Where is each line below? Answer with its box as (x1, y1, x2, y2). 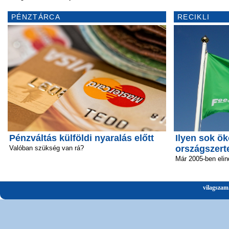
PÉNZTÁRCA (11, 12, 60, 21)
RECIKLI (177, 12, 210, 21)
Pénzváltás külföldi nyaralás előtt (9, 132, 154, 143)
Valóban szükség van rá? (9, 144, 84, 152)
